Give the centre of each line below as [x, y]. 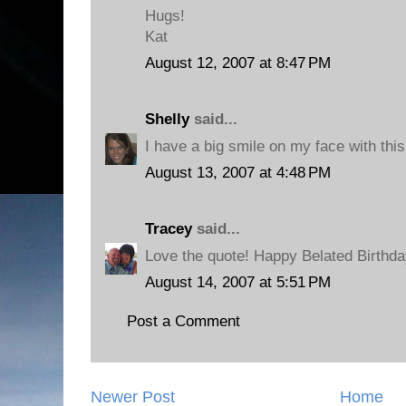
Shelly [167, 119]
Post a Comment [184, 321]
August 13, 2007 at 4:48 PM [238, 173]
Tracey [169, 229]
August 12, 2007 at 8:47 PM [238, 63]
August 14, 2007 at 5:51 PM [238, 282]
